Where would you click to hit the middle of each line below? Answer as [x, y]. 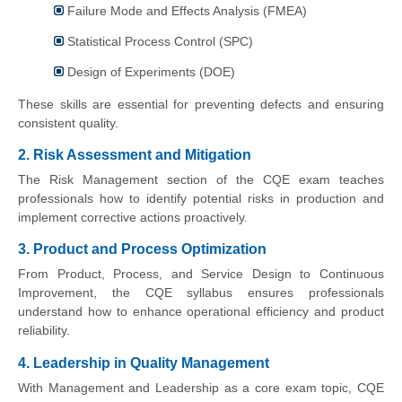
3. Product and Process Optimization [142, 249]
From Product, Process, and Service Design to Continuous [201, 274]
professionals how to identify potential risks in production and [201, 199]
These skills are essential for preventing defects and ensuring [201, 104]
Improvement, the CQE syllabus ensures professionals [201, 293]
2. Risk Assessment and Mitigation [135, 154]
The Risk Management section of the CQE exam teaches [201, 180]
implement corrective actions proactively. [133, 218]
